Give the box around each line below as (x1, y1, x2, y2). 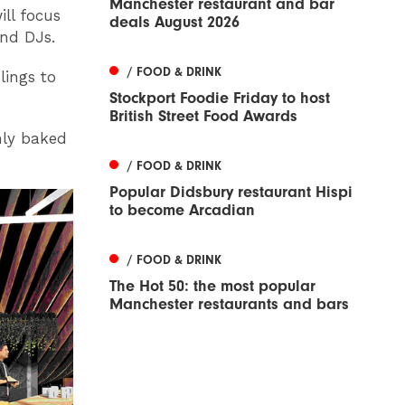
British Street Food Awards (109, 106, 297, 126)
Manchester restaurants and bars (109, 294, 349, 314)
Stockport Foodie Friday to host (109, 88, 330, 108)
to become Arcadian (109, 200, 255, 220)
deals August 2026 (109, 12, 240, 32)
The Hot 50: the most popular (109, 276, 316, 296)
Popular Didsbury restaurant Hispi (109, 182, 353, 202)
